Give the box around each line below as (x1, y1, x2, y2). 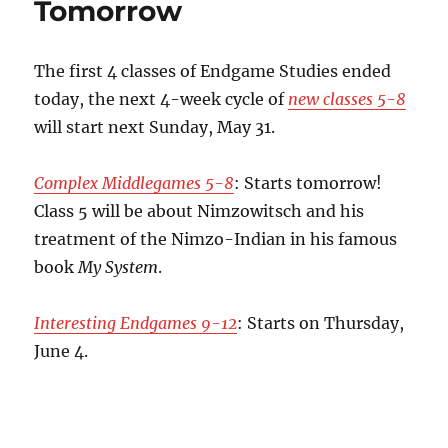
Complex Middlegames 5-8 (34, 173, 235, 194)
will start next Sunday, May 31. (34, 117, 276, 138)
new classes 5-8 (288, 89, 407, 110)
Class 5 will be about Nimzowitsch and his (34, 201, 365, 222)
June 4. (34, 341, 89, 362)
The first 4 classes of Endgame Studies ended (34, 61, 392, 82)
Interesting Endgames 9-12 (34, 313, 238, 334)
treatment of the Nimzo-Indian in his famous (34, 229, 398, 250)
